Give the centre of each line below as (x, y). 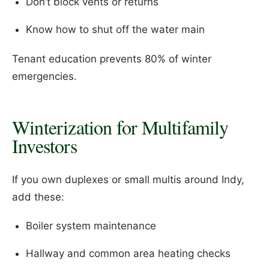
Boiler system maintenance (91, 226)
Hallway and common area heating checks (128, 254)
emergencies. (44, 76)
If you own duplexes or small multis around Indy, (128, 179)
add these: (38, 197)
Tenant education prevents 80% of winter (112, 59)
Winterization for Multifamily (120, 127)
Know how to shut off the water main (115, 30)
